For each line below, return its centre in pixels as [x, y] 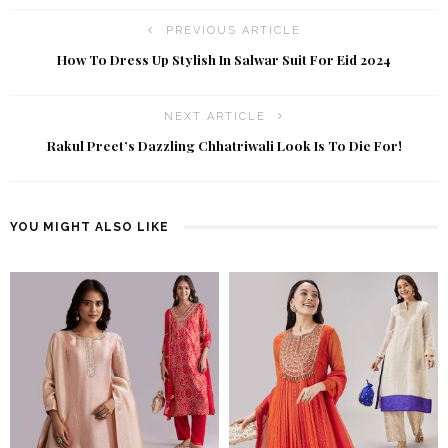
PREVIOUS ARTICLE [233, 31]
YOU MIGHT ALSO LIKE [89, 227]
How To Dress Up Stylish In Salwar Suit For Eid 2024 [224, 60]
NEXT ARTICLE [215, 117]
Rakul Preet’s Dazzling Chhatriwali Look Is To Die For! [224, 146]
